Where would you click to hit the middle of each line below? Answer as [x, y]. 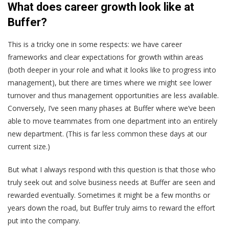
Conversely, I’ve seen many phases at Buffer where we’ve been [111, 108]
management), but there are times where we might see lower [110, 83]
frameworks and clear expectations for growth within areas [106, 57]
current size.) [29, 147]
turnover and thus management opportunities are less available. [113, 96]
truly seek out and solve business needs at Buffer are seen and [111, 182]
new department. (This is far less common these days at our [107, 134]
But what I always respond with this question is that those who [112, 170]
